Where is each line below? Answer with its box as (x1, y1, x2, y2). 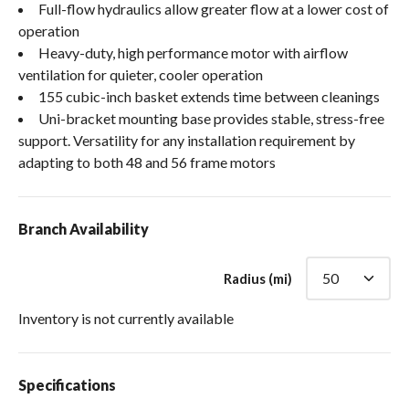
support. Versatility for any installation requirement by (18, 131, 355, 149)
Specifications (18, 375, 116, 393)
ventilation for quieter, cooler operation (18, 65, 263, 83)
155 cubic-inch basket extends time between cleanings (38, 87, 380, 105)
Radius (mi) (224, 269, 292, 287)
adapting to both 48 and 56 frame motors (18, 152, 276, 171)
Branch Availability (18, 219, 149, 237)
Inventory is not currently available (18, 309, 234, 327)
